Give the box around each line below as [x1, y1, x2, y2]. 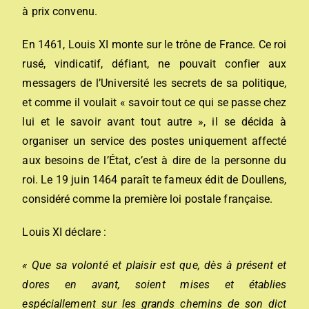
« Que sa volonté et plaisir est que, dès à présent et [22, 259, 287, 272]
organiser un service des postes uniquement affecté [22, 134, 287, 148]
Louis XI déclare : [22, 226, 107, 239]
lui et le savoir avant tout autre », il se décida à [22, 115, 287, 128]
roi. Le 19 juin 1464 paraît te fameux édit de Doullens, [22, 173, 287, 186]
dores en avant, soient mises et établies [22, 278, 287, 291]
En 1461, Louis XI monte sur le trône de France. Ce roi [22, 38, 287, 51]
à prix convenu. [22, 5, 97, 18]
